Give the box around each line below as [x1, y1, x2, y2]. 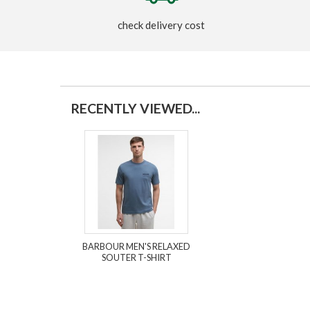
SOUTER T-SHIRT [101, 251, 172, 263]
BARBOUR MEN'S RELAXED [82, 240, 190, 252]
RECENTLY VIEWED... [71, 100, 200, 116]
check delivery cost [118, 18, 206, 31]
